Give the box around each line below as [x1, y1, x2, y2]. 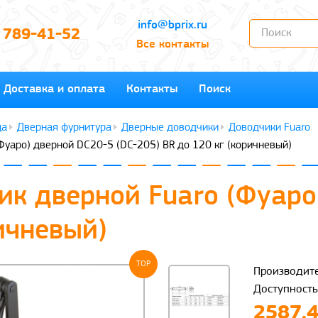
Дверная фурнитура [16, 121, 111, 133]
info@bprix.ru [137, 19, 207, 31]
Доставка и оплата [4, 82, 105, 95]
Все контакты [136, 38, 209, 50]
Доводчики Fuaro [228, 121, 310, 133]
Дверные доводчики [121, 121, 219, 133]
